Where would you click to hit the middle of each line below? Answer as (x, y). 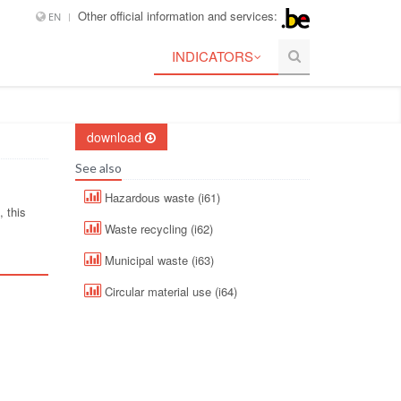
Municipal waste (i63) (157, 260)
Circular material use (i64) (169, 291)
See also (98, 167)
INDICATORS (213, 55)
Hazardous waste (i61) (160, 197)
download (115, 137)
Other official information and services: (179, 16)
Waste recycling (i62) (157, 228)
